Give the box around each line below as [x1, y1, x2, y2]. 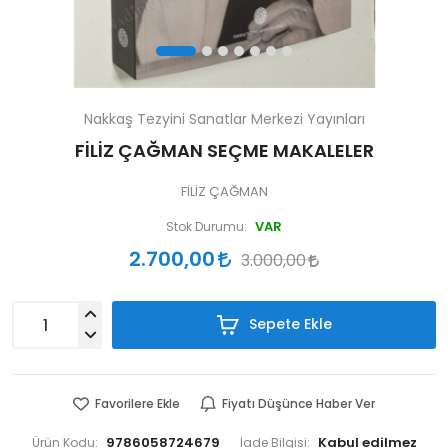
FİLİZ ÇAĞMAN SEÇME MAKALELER [74, 142, 374, 160]
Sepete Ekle [244, 317, 332, 331]
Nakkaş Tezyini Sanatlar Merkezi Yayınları [83, 112, 365, 126]
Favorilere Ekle [95, 398, 180, 410]
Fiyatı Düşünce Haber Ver [222, 398, 375, 410]
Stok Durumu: [166, 221, 247, 233]
